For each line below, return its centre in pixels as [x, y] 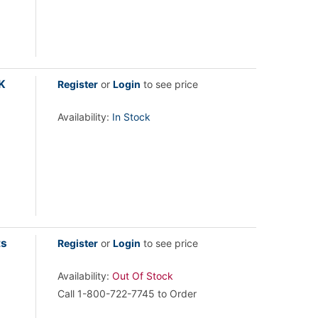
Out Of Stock [143, 276]
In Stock [131, 117]
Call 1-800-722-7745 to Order [127, 294]
